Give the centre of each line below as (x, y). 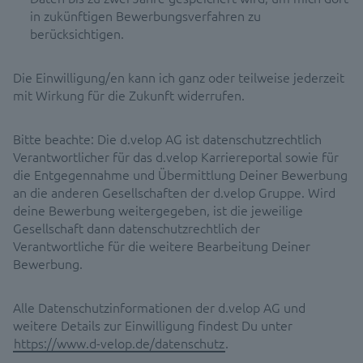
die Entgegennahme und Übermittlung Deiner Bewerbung (180, 174)
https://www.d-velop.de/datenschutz (119, 343)
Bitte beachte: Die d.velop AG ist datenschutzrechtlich (167, 139)
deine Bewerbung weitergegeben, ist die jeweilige (158, 210)
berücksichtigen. (77, 33)
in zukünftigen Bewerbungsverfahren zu (145, 15)
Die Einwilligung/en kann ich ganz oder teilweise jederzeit (179, 77)
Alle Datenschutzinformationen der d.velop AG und (159, 307)
